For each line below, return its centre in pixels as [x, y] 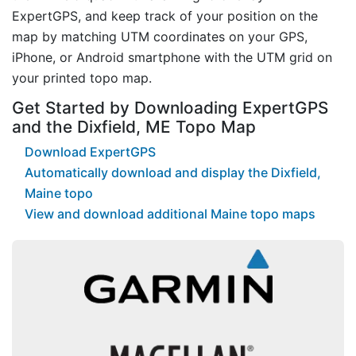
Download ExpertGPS [90, 152]
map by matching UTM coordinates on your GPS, [160, 36]
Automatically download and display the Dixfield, [173, 173]
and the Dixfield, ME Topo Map [134, 126]
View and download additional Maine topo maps [170, 214]
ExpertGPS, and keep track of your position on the [165, 15]
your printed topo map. [82, 77]
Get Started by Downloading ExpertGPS [170, 107]
